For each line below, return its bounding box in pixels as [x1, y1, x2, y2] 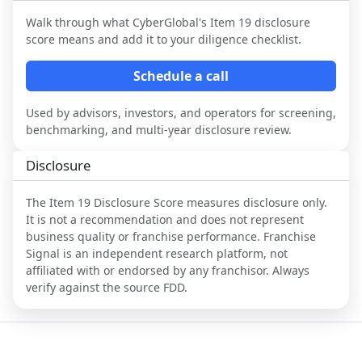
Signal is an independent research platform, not [26, 245, 288, 261]
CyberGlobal [133, 14, 199, 30]
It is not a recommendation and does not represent [26, 211, 304, 227]
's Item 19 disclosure [199, 14, 310, 30]
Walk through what [26, 14, 133, 30]
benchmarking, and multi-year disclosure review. [26, 121, 292, 137]
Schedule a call [133, 66, 229, 85]
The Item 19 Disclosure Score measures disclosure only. [26, 194, 327, 210]
